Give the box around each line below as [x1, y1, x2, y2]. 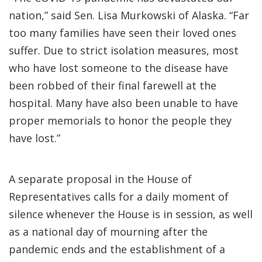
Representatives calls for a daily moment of [9, 189, 229, 204]
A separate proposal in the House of [9, 172, 192, 186]
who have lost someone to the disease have [9, 61, 228, 75]
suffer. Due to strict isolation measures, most [9, 43, 239, 57]
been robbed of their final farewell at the [9, 78, 216, 92]
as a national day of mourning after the [9, 225, 208, 239]
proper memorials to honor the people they [9, 113, 232, 127]
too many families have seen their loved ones [9, 26, 236, 40]
